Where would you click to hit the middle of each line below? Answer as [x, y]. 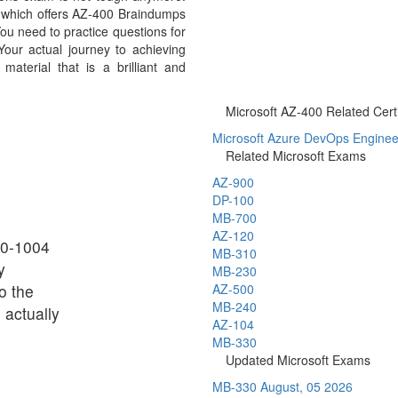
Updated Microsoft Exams [298, 360]
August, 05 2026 [306, 386]
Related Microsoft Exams [296, 155]
